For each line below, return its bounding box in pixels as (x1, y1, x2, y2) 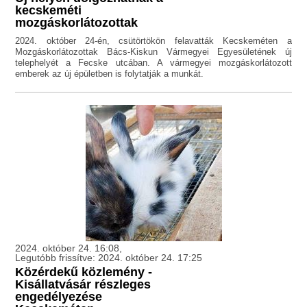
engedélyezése (15, 290, 103, 304)
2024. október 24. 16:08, (15, 243, 123, 254)
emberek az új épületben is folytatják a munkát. (15, 69, 204, 79)
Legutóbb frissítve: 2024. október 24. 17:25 (15, 252, 203, 264)
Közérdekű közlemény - (15, 265, 153, 280)
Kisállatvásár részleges (15, 278, 151, 292)
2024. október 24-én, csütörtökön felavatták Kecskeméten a (15, 36, 292, 47)
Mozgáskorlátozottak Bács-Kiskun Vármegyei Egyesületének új (15, 47, 292, 58)
